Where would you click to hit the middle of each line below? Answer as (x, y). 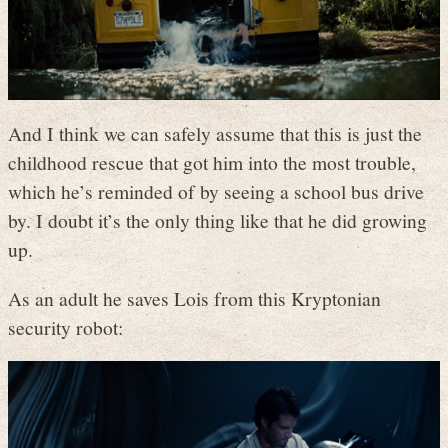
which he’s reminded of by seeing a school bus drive (216, 191)
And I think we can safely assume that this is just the (215, 133)
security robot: (65, 326)
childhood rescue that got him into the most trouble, (212, 162)
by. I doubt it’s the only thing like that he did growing (217, 220)
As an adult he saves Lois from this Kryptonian (194, 297)
